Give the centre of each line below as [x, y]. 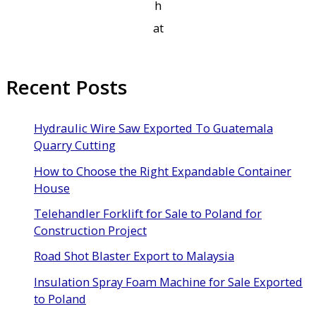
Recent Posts [66, 86]
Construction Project [90, 231]
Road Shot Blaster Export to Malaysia [134, 256]
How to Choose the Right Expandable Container [163, 171]
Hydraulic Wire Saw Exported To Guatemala [153, 128]
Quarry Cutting [75, 145]
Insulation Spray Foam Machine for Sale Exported [168, 281]
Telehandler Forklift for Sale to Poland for [148, 214]
